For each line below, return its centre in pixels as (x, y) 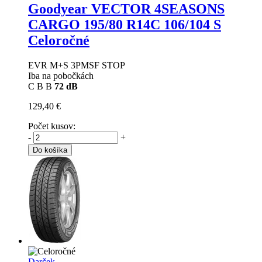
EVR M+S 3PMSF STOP (77, 65)
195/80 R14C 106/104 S (152, 24)
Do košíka (50, 150)
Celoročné (59, 40)
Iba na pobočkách (61, 75)
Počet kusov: (52, 126)
